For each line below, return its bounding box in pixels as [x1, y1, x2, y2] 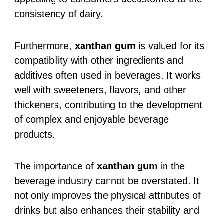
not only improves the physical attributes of [14, 190, 201, 201]
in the [157, 160, 185, 171]
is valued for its [135, 40, 204, 51]
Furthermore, [14, 40, 75, 51]
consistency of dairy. [14, 8, 103, 19]
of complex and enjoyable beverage [14, 113, 169, 125]
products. [14, 128, 55, 139]
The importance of [14, 160, 97, 171]
